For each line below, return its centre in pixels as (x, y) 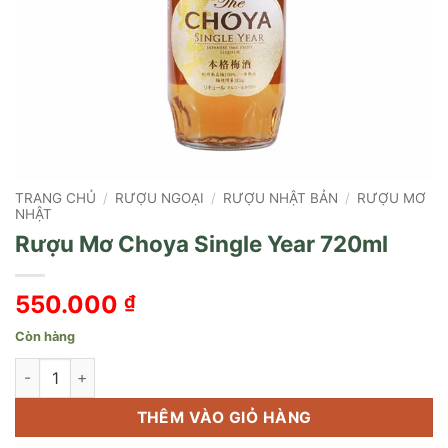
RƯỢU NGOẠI (160, 198)
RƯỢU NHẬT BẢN (281, 198)
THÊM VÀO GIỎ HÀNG (224, 417)
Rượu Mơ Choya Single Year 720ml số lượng (165, 368)
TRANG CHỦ (55, 198)
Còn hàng (45, 337)
